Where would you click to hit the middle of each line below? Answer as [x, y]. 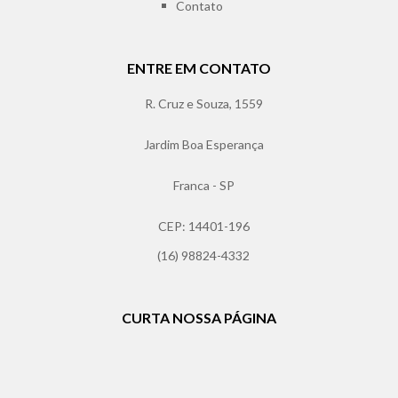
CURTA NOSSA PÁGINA [199, 318]
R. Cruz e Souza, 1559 [203, 104]
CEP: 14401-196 [203, 227]
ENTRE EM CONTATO [199, 68]
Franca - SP [203, 186]
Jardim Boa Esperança [203, 145]
